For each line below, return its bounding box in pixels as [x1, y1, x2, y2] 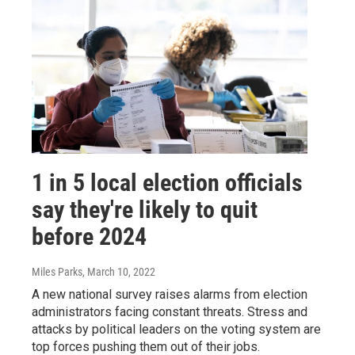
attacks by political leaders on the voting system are [32, 322, 321, 338]
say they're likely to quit [32, 196, 258, 224]
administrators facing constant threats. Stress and [32, 304, 307, 320]
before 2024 [32, 223, 147, 251]
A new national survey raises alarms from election [32, 287, 307, 303]
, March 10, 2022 [82, 265, 155, 279]
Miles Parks [32, 265, 82, 279]
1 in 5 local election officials [32, 169, 303, 197]
